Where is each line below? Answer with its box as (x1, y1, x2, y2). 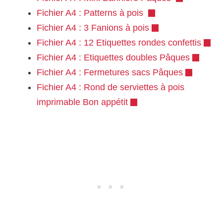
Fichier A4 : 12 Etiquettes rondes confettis (37, 38, 201, 48)
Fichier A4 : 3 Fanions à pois (37, 23, 149, 33)
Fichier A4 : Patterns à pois (37, 8, 146, 18)
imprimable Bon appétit (37, 97, 128, 108)
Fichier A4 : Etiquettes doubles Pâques (37, 53, 190, 63)
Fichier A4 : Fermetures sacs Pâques (37, 67, 183, 78)
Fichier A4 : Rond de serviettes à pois (37, 82, 184, 93)
